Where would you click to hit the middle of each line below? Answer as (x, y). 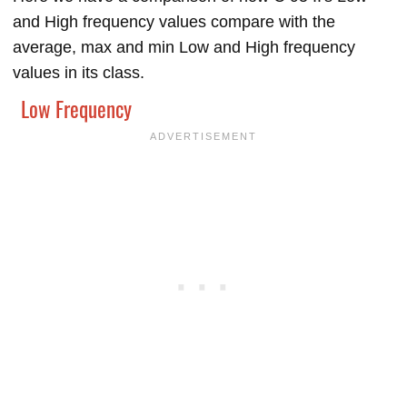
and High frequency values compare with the (174, 22)
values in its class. (79, 73)
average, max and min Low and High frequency (184, 48)
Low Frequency (76, 109)
